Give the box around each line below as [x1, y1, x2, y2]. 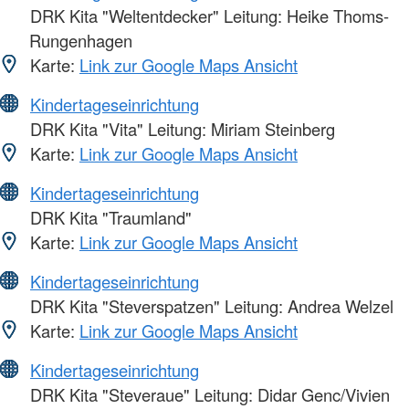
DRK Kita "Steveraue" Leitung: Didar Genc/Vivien [26, 383, 390, 407]
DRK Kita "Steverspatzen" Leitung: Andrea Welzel [26, 294, 393, 319]
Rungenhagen [29, 28, 132, 53]
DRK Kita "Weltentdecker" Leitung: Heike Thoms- [26, 4, 389, 28]
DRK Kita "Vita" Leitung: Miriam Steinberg [26, 117, 335, 142]
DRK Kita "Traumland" [26, 205, 192, 230]
